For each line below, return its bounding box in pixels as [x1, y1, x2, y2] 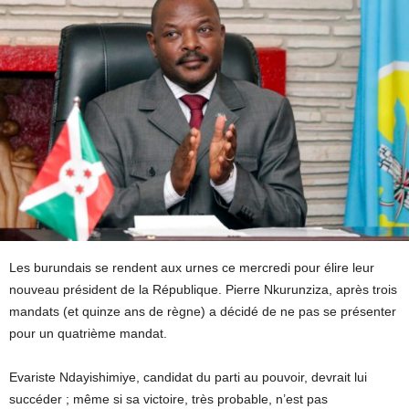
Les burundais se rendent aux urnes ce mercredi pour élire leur [9, 260, 374, 276]
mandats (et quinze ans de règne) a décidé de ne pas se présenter [9, 304, 396, 320]
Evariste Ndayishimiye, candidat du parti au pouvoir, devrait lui [9, 370, 367, 385]
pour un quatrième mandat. [9, 326, 167, 341]
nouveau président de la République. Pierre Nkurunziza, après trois [9, 282, 397, 298]
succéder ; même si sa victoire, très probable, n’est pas [9, 392, 328, 407]
